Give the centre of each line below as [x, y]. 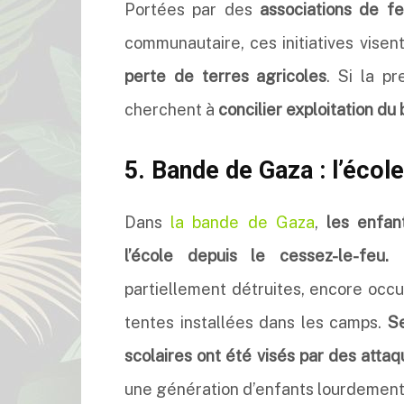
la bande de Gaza [243, 222]
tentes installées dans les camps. [256, 322]
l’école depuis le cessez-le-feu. [257, 256]
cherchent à [171, 110]
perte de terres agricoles [226, 76]
